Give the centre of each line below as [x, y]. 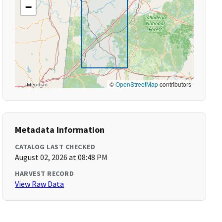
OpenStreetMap [137, 84]
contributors [174, 84]
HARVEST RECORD [45, 173]
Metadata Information [60, 130]
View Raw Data [40, 184]
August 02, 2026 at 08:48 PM [61, 157]
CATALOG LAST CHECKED [55, 147]
